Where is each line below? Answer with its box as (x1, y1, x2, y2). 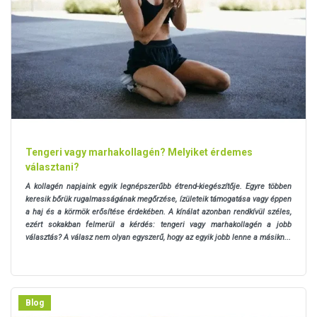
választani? (25, 161, 79, 173)
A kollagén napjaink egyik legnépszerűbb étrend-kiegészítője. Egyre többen (25, 181, 292, 191)
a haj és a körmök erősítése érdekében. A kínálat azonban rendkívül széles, (25, 207, 292, 217)
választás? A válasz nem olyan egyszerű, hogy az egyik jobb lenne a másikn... (25, 232, 291, 242)
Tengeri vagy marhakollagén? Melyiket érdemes (25, 146, 253, 158)
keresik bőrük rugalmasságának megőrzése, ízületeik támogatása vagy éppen (25, 194, 292, 204)
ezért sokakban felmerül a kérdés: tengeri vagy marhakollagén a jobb (25, 219, 292, 229)
